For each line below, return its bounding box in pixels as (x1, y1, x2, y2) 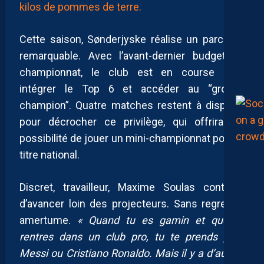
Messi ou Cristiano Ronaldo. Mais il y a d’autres (19, 246, 245, 259)
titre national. (19, 148, 80, 161)
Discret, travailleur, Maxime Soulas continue (19, 180, 245, 193)
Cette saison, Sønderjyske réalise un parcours (19, 32, 245, 45)
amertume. (19, 213, 77, 226)
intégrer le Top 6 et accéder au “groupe (19, 82, 245, 95)
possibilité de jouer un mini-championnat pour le (19, 131, 245, 144)
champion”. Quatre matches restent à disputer (19, 98, 245, 111)
